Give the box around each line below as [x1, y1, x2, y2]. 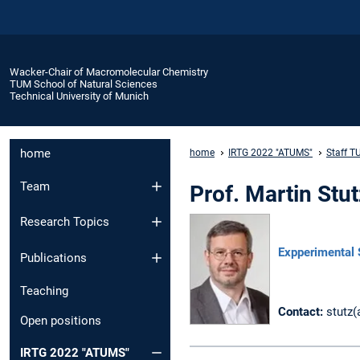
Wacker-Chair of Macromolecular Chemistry [10, 65, 208, 78]
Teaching [20, 283, 68, 298]
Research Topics [20, 215, 109, 230]
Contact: [278, 305, 323, 320]
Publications [20, 250, 87, 265]
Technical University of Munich [10, 89, 149, 102]
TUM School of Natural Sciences [10, 77, 157, 90]
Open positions [20, 313, 101, 328]
